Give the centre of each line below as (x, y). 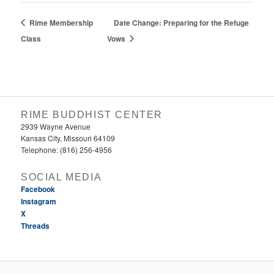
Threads (35, 225)
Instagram (39, 201)
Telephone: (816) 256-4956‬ (67, 150)
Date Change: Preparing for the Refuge (182, 22)
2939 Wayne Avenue (56, 127)
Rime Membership (61, 22)
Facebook (38, 189)
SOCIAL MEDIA (61, 177)
